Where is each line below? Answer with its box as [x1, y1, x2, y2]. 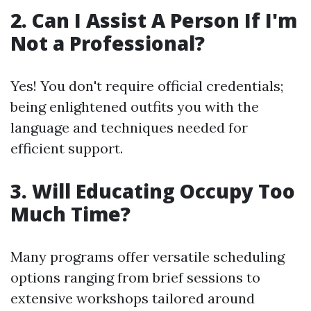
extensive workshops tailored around [10, 289, 255, 308]
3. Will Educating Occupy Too [10, 178, 295, 205]
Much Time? [10, 201, 131, 228]
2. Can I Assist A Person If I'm [10, 7, 297, 34]
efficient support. [10, 140, 123, 158]
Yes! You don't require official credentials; [10, 77, 283, 95]
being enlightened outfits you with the [10, 98, 259, 116]
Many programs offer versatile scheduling [10, 248, 285, 266]
